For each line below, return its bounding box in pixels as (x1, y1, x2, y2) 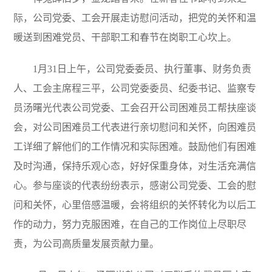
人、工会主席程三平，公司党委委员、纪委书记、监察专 (13, 83, 257, 93)
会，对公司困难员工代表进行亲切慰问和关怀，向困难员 (13, 121, 257, 132)
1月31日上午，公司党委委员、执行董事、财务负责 (33, 63, 252, 74)
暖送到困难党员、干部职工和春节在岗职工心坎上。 (13, 32, 237, 42)
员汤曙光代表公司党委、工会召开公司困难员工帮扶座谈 (13, 102, 257, 113)
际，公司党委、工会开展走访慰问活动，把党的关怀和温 (13, 12, 257, 23)
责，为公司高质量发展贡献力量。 (13, 238, 160, 249)
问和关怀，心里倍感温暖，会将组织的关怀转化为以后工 (13, 199, 257, 210)
